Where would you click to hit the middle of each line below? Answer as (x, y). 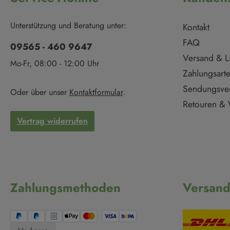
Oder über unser (40, 92)
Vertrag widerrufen (52, 121)
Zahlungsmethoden (65, 188)
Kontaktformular (96, 92)
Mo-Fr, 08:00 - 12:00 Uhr (55, 64)
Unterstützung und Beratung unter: (68, 26)
